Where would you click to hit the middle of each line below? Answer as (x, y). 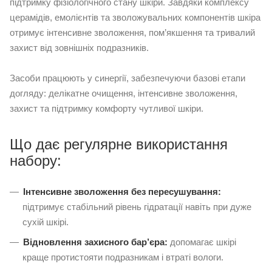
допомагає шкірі (202, 242)
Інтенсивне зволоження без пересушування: (122, 191)
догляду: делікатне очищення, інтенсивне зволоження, (124, 93)
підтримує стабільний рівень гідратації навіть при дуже (137, 206)
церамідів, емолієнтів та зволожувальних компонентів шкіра (135, 17)
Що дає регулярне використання (119, 144)
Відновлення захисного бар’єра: (95, 242)
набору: (36, 160)
